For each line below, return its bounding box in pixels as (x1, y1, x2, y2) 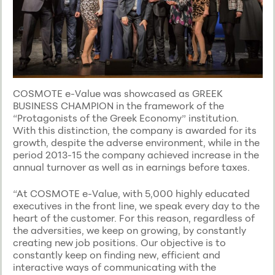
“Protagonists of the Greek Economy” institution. (12, 111, 239, 124)
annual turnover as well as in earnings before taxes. (12, 160, 250, 173)
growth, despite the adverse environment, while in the (12, 136, 260, 149)
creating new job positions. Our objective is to (12, 236, 226, 249)
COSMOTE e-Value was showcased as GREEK (12, 87, 223, 99)
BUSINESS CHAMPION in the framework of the (12, 99, 224, 112)
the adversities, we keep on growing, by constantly (12, 223, 246, 236)
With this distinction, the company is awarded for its (12, 123, 257, 136)
